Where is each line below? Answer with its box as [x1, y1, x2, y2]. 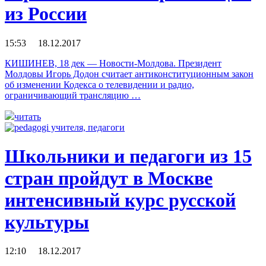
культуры [5, 211, 89, 233]
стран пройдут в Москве [5, 167, 213, 189]
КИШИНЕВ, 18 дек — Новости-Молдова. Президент [5, 58, 221, 68]
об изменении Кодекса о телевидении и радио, [5, 79, 194, 90]
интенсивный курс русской [5, 189, 236, 211]
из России [5, 3, 87, 25]
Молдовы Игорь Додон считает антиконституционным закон [5, 68, 254, 79]
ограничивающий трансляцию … [5, 90, 141, 100]
